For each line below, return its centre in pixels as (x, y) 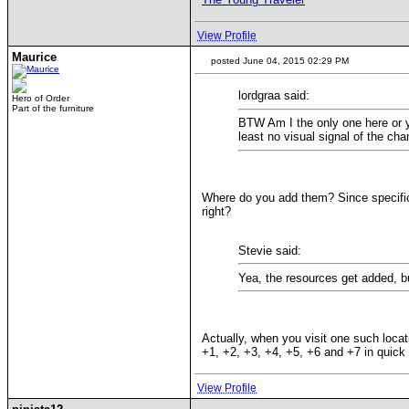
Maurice (34, 57)
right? (216, 211)
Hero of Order (41, 98)
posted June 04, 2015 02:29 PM (278, 61)
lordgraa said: (274, 95)
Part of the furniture (53, 108)
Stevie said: (270, 250)
